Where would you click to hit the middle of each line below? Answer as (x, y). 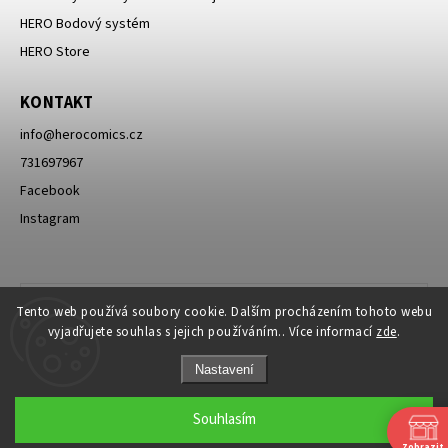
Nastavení (224, 369)
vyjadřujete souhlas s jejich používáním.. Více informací (212, 332)
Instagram (50, 219)
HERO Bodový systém (85, 24)
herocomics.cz (99, 135)
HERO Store (55, 52)
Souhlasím (224, 419)
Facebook (50, 191)
